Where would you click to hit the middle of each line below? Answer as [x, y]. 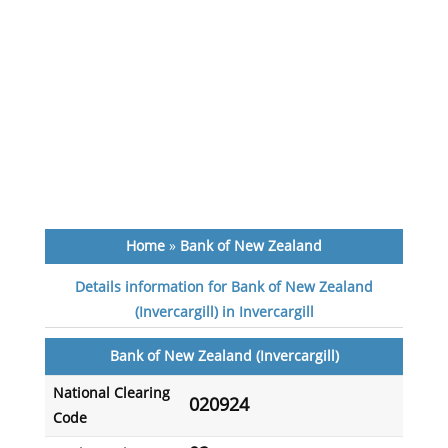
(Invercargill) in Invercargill [224, 312]
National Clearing [111, 393]
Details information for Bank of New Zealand [224, 287]
